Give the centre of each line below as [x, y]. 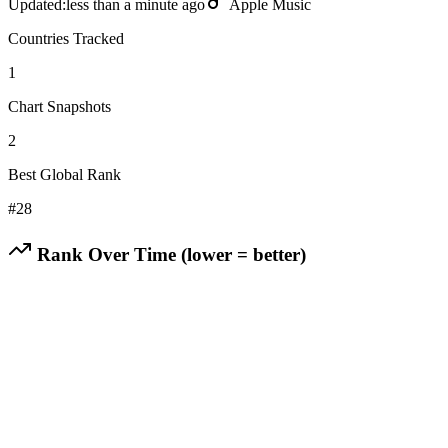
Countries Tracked [66, 38]
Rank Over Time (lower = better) [169, 254]
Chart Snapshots [59, 106]
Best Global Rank [64, 174]
